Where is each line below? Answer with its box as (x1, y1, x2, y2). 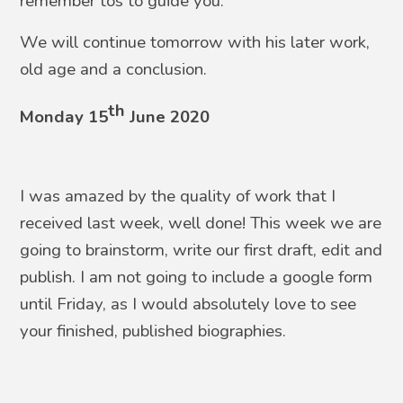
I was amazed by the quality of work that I (20, 184, 336, 209)
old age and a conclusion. (20, 57, 208, 81)
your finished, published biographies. (20, 319, 291, 344)
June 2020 (125, 105, 210, 130)
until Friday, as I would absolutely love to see (20, 292, 357, 317)
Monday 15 (20, 105, 109, 130)
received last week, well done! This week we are (20, 211, 382, 236)
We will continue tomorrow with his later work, (20, 30, 371, 54)
